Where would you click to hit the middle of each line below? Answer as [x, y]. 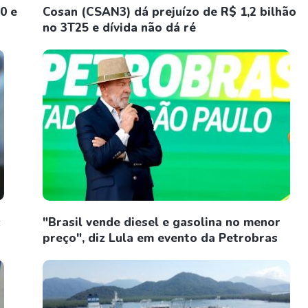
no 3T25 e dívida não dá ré [119, 28]
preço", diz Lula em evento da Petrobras [160, 238]
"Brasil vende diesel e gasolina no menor [162, 222]
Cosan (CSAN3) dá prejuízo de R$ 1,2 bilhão [169, 12]
